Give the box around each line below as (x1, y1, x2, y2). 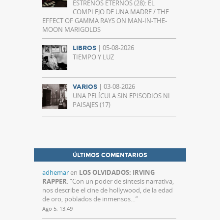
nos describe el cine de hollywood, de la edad (42, 186, 173, 195)
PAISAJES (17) (73, 100, 110, 110)
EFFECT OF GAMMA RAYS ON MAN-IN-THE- (42, 16, 167, 26)
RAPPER (42, 177, 67, 186)
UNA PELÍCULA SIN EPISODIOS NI (73, 91, 170, 101)
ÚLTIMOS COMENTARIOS (73, 152, 147, 159)
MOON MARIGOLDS (42, 25, 101, 34)
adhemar (42, 168, 69, 177)
